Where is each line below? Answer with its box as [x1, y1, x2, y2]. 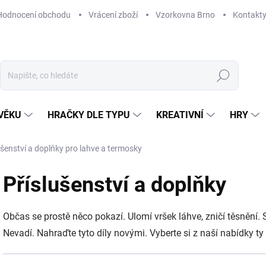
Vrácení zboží [88, 9, 138, 20]
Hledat [211, 71, 235, 81]
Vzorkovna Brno [156, 9, 215, 20]
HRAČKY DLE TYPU [47, 109, 130, 121]
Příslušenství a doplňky [3, 172, 226, 197]
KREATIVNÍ [156, 109, 204, 121]
